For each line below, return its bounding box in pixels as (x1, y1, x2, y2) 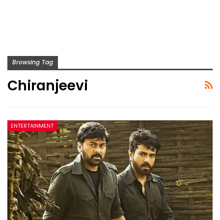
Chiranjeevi (7, 76, 88, 95)
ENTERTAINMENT (11, 122, 54, 130)
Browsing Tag (12, 58, 53, 66)
